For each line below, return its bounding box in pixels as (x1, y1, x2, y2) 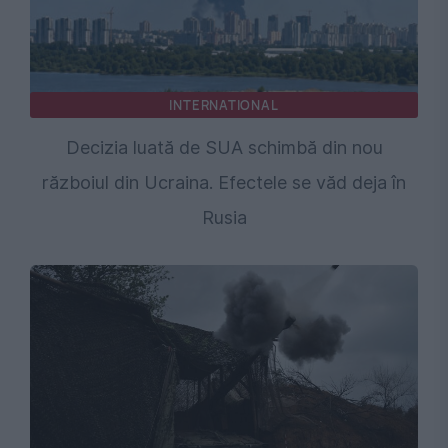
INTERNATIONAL (169, 96, 279, 115)
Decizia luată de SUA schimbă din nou (65, 137, 383, 159)
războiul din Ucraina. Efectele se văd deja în (42, 172, 406, 194)
